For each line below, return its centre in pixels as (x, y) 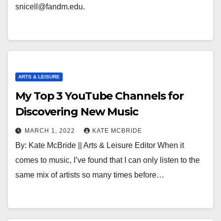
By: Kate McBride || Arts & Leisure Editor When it (100, 145)
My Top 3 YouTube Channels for (100, 96)
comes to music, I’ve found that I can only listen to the (108, 160)
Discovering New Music (77, 112)
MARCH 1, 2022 (51, 131)
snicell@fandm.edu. (50, 7)
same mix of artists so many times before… (90, 175)
